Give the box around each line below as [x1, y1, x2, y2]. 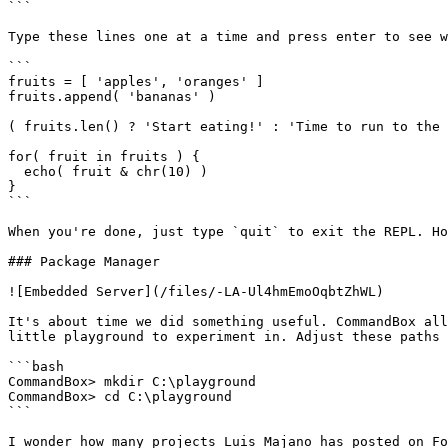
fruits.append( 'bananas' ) [8, 89, 216, 104]
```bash [8, 359, 64, 374]
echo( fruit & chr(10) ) [8, 164, 24, 179]
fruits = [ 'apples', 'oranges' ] [8, 74, 264, 89]
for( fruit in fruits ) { [8, 149, 200, 164]
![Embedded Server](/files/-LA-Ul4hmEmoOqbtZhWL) [8, 284, 384, 299]
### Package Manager [8, 254, 160, 269]
